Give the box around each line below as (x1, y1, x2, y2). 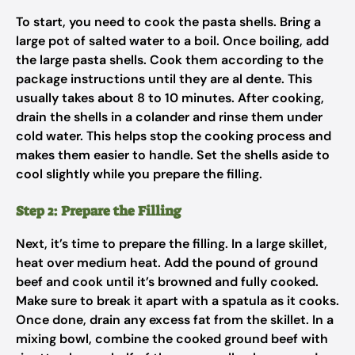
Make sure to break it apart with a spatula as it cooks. (16, 292, 339, 309)
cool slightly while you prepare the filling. (16, 166, 262, 182)
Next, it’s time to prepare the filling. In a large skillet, (16, 235, 327, 252)
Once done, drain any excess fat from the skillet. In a (16, 311, 334, 328)
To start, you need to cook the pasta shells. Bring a (16, 13, 321, 30)
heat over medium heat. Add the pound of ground (16, 254, 318, 271)
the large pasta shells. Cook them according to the (16, 52, 323, 68)
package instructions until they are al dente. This (16, 71, 312, 87)
